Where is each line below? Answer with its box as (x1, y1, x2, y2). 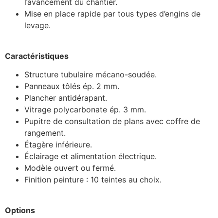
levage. (24, 20, 51, 31)
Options (5, 205, 37, 215)
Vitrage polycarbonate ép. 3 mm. (24, 105, 146, 115)
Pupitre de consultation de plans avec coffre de (24, 116, 200, 127)
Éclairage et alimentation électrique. (24, 151, 157, 162)
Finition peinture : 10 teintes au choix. (24, 175, 162, 185)
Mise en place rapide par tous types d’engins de (24, 9, 200, 19)
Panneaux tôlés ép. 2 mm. (24, 81, 119, 91)
